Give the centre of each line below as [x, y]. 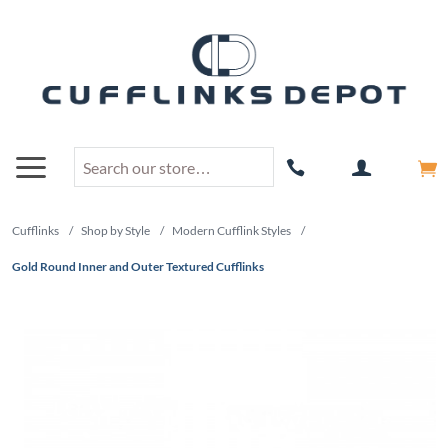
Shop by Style [115, 231]
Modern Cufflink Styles [231, 231]
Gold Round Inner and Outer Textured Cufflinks [138, 267]
